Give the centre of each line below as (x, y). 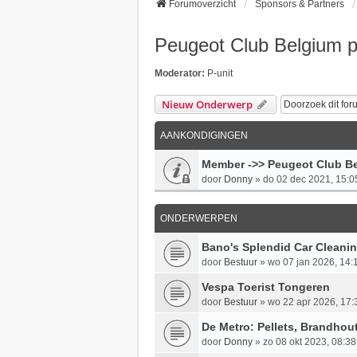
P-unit (220, 74)
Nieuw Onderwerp (207, 105)
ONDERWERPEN (199, 219)
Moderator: (180, 74)
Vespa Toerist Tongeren (266, 287)
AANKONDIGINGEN (204, 136)
